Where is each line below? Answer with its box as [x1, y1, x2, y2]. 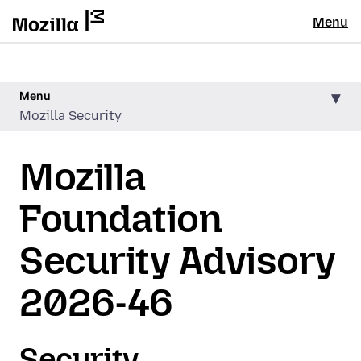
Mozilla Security [19, 108, 122, 123]
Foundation [19, 196, 222, 242]
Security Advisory [19, 238, 336, 284]
